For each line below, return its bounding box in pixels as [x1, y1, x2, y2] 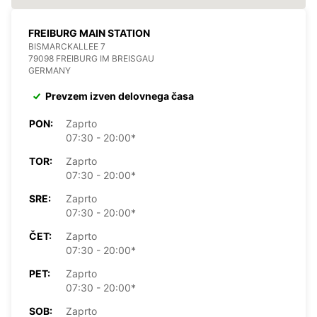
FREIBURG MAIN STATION [28, 26, 150, 39]
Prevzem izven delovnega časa [45, 89, 194, 102]
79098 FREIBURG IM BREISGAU [28, 52, 154, 64]
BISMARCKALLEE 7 [28, 40, 105, 52]
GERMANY [28, 64, 71, 76]
